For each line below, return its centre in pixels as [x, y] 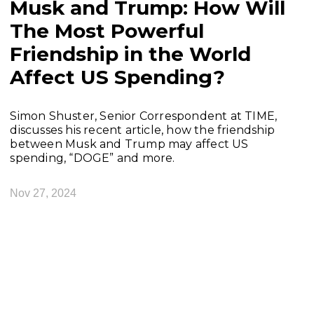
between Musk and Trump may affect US [129, 144]
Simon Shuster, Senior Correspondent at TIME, [144, 116]
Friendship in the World [131, 54]
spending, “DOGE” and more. [93, 158]
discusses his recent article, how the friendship [142, 130]
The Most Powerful [107, 30]
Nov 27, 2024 [43, 193]
